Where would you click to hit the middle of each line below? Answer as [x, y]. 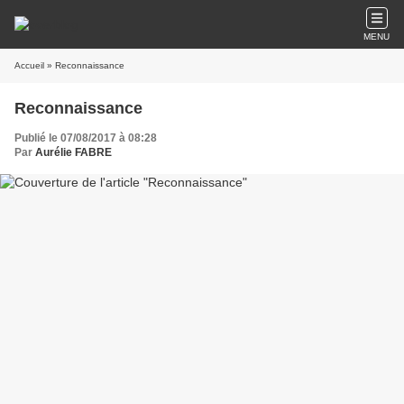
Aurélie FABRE [73, 152]
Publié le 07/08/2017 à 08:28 [86, 138]
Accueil [29, 65]
